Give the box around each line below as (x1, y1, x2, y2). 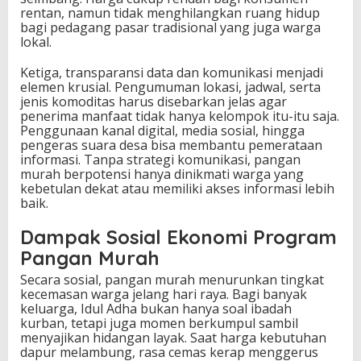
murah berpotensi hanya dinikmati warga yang (20, 165, 304, 184)
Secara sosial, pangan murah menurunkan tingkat (20, 271, 324, 289)
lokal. (20, 33, 52, 52)
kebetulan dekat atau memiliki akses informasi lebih (20, 180, 334, 198)
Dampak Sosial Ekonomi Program (20, 225, 337, 250)
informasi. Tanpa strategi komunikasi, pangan (20, 151, 301, 169)
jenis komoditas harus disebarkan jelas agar (20, 93, 287, 111)
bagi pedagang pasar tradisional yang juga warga (20, 19, 321, 37)
